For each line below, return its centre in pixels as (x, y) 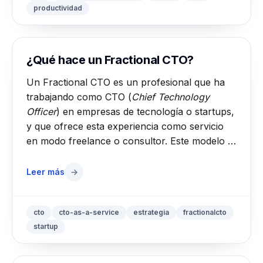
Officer (41, 112)
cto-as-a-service (89, 212)
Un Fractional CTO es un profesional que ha (126, 82)
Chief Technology (171, 97)
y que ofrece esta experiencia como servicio (125, 126)
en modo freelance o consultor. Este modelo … (131, 141)
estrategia (151, 212)
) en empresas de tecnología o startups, (145, 112)
